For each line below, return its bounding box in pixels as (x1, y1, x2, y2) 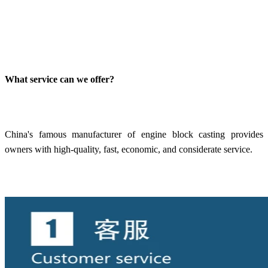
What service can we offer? (5, 74, 114, 84)
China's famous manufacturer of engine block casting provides (5, 129, 263, 139)
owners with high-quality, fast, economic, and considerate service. (5, 144, 255, 154)
